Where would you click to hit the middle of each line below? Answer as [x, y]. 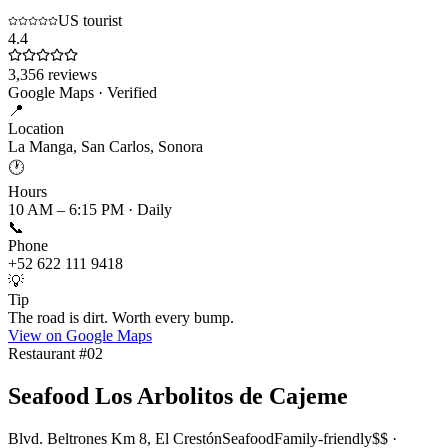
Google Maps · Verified [82, 93]
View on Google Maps [80, 336]
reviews [70, 75]
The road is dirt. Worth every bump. [121, 318]
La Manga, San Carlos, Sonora [105, 147]
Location [36, 129]
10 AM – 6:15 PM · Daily [90, 210]
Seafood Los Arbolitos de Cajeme [178, 396]
